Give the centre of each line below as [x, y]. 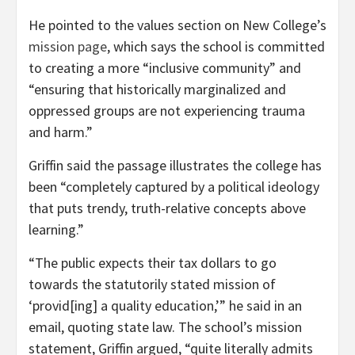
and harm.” [61, 132]
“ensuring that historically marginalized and [157, 89]
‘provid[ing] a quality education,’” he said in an [165, 305]
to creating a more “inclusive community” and [165, 67]
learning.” [56, 229]
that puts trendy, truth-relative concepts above [167, 208]
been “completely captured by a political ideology [174, 186]
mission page [68, 46]
